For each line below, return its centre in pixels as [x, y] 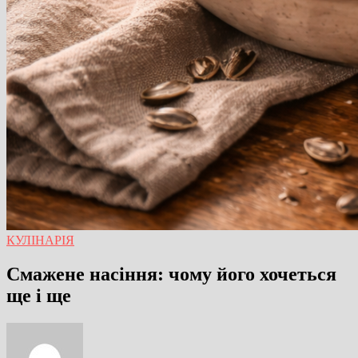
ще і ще [39, 295]
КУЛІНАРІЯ [40, 240]
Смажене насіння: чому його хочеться [171, 274]
